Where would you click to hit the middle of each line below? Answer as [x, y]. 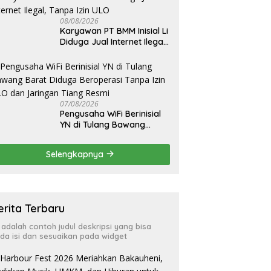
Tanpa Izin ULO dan [99, 146]
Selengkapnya [76, 154]
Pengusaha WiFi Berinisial [111, 113]
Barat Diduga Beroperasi [111, 135]
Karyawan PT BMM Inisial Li [114, 31]
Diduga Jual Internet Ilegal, [114, 41]
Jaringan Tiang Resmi [104, 157]
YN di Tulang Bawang [103, 124]
